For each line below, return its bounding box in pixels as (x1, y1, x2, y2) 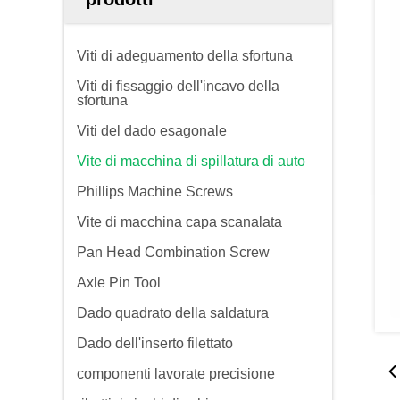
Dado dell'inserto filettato (77, 336, 233, 351)
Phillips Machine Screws (77, 184, 233, 199)
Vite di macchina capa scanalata (77, 214, 282, 229)
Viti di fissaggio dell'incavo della (77, 79, 279, 94)
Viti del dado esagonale (77, 123, 227, 138)
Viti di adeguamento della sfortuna (77, 48, 293, 63)
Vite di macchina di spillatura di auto (77, 154, 305, 169)
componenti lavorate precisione (77, 366, 275, 381)
